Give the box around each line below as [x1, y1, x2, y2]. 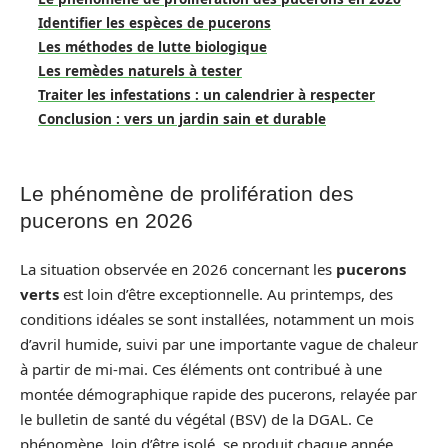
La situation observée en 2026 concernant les [20, 258, 336, 279]
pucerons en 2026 [20, 209, 193, 232]
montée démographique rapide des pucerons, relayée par [20, 383, 417, 404]
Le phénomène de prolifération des [20, 182, 354, 205]
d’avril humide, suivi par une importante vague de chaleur [20, 333, 418, 354]
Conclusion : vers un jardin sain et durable [38, 110, 326, 128]
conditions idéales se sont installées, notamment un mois [20, 308, 414, 329]
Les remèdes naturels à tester [38, 62, 242, 80]
